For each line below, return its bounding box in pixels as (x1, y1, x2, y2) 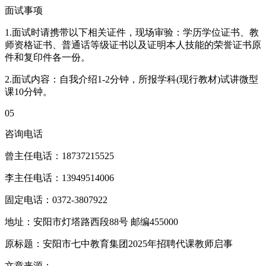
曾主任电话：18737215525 (5, 150, 114, 161)
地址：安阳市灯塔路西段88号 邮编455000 (5, 216, 178, 227)
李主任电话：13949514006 (5, 172, 114, 183)
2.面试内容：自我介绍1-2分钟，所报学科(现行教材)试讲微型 (5, 74, 258, 84)
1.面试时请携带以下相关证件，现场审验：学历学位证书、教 (5, 27, 259, 37)
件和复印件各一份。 (5, 52, 90, 62)
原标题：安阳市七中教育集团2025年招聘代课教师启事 (5, 238, 233, 249)
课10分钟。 (5, 86, 52, 97)
